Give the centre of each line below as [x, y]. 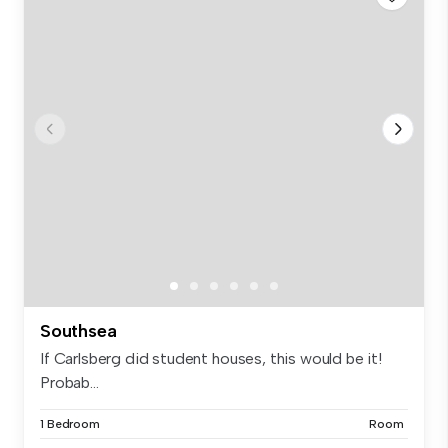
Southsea [78, 331]
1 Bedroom [70, 424]
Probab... [69, 383]
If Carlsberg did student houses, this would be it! [211, 359]
